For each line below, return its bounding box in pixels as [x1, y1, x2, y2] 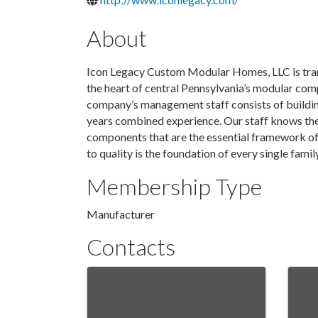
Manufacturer [87, 207, 155, 221]
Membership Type [87, 172, 262, 201]
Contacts [87, 233, 175, 261]
